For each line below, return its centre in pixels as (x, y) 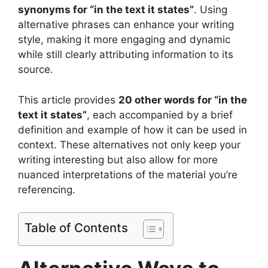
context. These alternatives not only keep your (129, 144)
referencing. (47, 189)
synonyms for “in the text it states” (106, 10)
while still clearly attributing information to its (126, 55)
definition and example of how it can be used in (133, 130)
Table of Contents (76, 228)
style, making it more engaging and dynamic (124, 40)
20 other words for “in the (183, 100)
